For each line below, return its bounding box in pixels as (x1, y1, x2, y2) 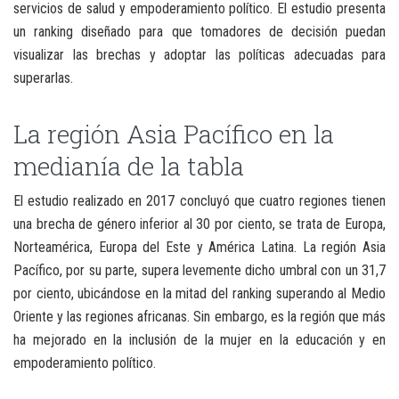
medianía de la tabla (13, 149, 244, 183)
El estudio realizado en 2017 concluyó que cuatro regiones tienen (13, 191, 386, 209)
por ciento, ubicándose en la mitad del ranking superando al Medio (13, 284, 386, 302)
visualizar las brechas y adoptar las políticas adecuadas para (13, 45, 386, 63)
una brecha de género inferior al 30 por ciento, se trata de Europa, (13, 215, 386, 232)
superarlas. (13, 69, 73, 86)
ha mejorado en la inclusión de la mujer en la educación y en (13, 330, 386, 348)
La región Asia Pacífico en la (13, 117, 334, 151)
